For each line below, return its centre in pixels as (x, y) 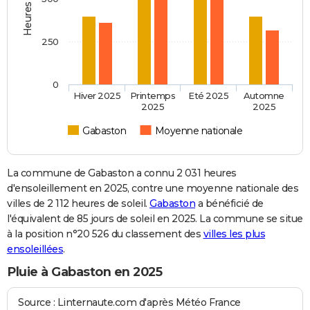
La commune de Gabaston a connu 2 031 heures (122, 173)
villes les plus (234, 234)
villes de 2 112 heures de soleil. (78, 204)
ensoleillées (35, 249)
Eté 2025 (209, 96)
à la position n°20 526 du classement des (105, 234)
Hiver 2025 (97, 96)
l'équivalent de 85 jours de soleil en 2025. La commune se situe (155, 219)
